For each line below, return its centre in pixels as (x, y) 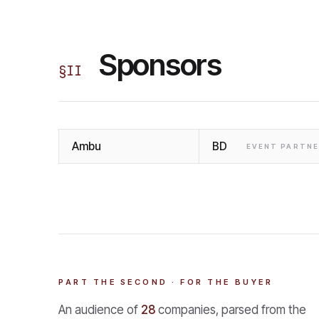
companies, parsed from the (231, 309)
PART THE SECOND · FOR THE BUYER (166, 282)
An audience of (100, 309)
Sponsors (160, 64)
